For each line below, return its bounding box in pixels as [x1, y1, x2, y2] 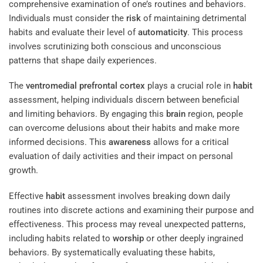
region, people [186, 109, 243, 120]
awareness [109, 137, 151, 148]
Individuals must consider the [9, 12, 126, 23]
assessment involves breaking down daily [65, 190, 230, 201]
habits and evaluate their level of [9, 26, 138, 38]
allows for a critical [151, 137, 229, 148]
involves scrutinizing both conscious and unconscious [9, 41, 221, 52]
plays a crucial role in [145, 80, 233, 92]
